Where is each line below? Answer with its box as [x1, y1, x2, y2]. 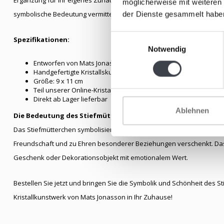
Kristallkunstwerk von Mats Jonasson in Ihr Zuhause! [13, 192, 172, 201]
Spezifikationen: [13, 35, 69, 44]
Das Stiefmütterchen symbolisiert [13, 124, 116, 134]
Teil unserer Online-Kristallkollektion [33, 85, 143, 94]
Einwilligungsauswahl [110, 32, 180, 41]
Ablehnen [175, 106, 209, 115]
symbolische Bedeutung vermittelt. [13, 9, 118, 18]
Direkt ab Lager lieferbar [33, 94, 107, 103]
